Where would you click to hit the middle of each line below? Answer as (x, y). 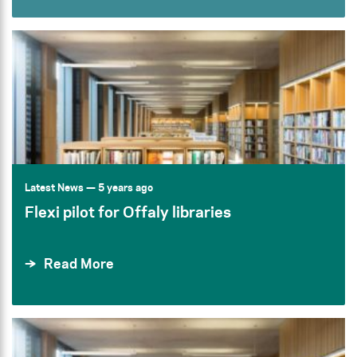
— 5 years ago (118, 187)
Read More (79, 264)
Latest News (54, 187)
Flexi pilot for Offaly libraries (128, 212)
